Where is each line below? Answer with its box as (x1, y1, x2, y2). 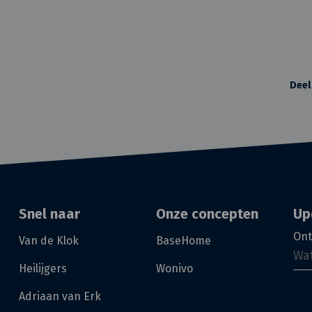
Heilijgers (18, 262, 67, 276)
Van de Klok (18, 234, 79, 248)
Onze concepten (156, 205, 258, 223)
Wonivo (156, 262, 193, 276)
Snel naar (18, 205, 80, 223)
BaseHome (156, 234, 211, 248)
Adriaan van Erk (18, 290, 101, 304)
